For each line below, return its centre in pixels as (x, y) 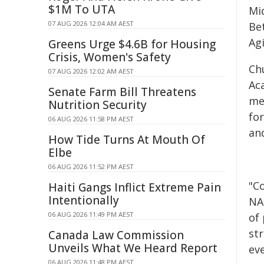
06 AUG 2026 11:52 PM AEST (91, 166)
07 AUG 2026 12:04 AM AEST (91, 23)
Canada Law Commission (116, 235)
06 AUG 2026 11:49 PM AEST (91, 214)
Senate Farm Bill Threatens (122, 92)
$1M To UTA (82, 9)
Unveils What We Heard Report (133, 248)
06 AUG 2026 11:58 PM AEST (91, 119)
